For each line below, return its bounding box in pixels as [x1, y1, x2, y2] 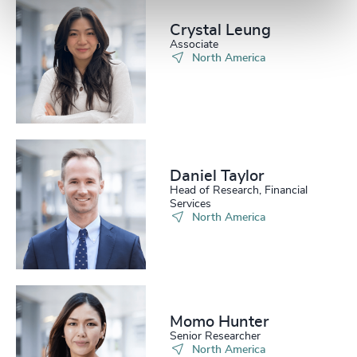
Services [170, 198, 212, 210]
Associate [170, 38, 219, 50]
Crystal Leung [170, 22, 272, 38]
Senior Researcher [170, 331, 261, 343]
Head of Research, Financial [170, 184, 308, 196]
